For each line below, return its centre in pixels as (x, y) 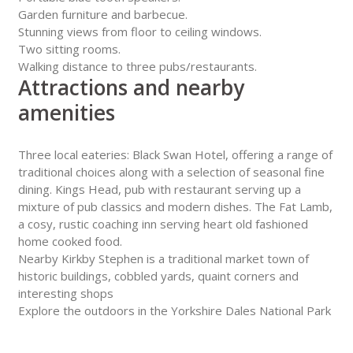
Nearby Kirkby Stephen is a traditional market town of (163, 258)
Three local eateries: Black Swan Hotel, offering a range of (175, 154)
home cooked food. (70, 241)
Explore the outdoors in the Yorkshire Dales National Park (174, 310)
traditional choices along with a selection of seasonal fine (171, 171)
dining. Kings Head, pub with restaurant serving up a (159, 189)
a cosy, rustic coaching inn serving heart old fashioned (163, 223)
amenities (66, 112)
